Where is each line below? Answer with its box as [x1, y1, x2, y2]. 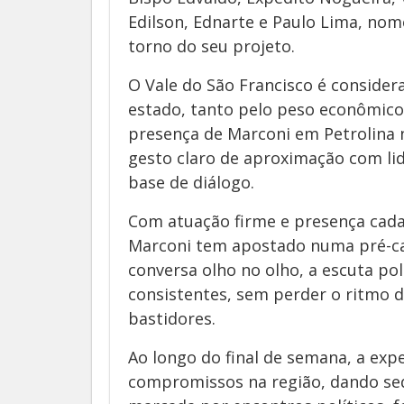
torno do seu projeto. [128, 35, 295, 57]
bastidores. [128, 308, 216, 329]
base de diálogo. [128, 171, 254, 193]
